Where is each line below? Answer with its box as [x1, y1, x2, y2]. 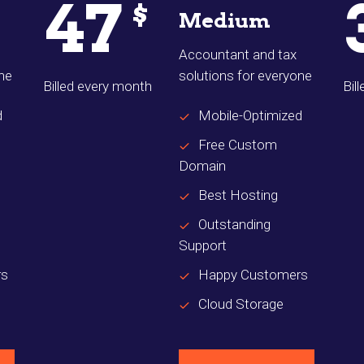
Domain [179, 158, 226, 175]
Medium [179, 8, 271, 33]
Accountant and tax [179, 46, 297, 63]
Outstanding [198, 216, 271, 233]
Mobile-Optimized [198, 107, 302, 124]
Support [179, 237, 227, 254]
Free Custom [198, 136, 277, 154]
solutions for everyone [179, 67, 312, 84]
